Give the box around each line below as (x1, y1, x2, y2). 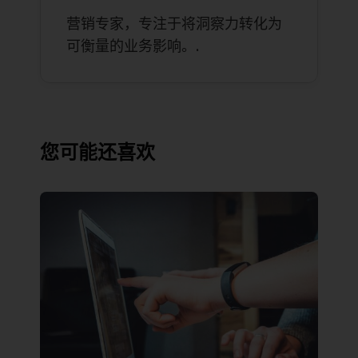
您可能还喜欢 (40, 141, 155, 164)
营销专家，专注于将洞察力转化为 (66, 15, 282, 32)
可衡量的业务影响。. (66, 38, 199, 54)
